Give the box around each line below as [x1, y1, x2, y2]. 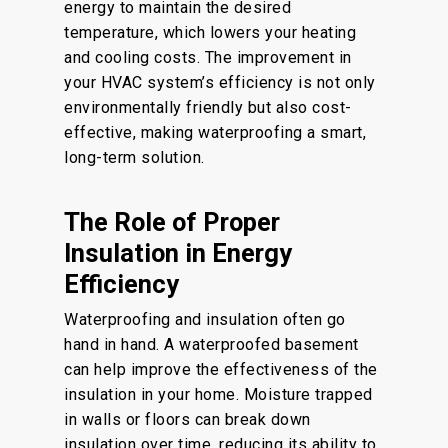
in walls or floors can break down [64, 410, 311, 429]
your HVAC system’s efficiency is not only [64, 73, 376, 92]
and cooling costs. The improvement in [64, 48, 352, 67]
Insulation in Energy [64, 238, 292, 268]
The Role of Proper [64, 207, 280, 237]
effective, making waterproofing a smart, [64, 123, 366, 142]
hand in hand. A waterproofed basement [64, 335, 359, 354]
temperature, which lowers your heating [64, 23, 356, 42]
